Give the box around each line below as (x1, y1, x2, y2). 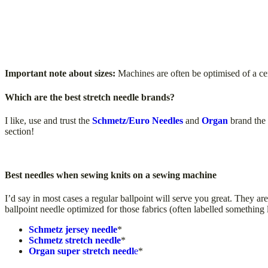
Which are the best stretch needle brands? (5, 92, 175, 102)
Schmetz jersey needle (29, 224, 117, 235)
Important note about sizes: (5, 68, 115, 79)
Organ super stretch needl (29, 246, 134, 257)
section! (5, 126, 34, 136)
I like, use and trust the (5, 115, 92, 126)
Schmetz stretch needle (29, 235, 121, 246)
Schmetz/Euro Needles (92, 115, 183, 126)
